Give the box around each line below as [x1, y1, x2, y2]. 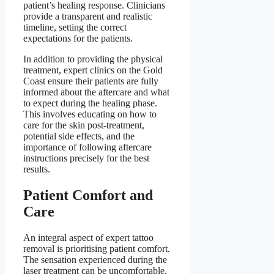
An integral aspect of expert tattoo [23, 232, 154, 243]
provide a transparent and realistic [23, 11, 152, 22]
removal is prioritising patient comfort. [23, 243, 170, 254]
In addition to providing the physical [23, 54, 163, 65]
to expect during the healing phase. [23, 98, 157, 109]
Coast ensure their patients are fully [23, 76, 158, 87]
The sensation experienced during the [23, 254, 167, 265]
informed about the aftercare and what [23, 87, 169, 98]
